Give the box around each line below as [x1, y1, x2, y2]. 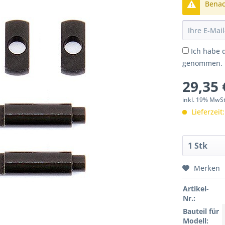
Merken [194, 163, 220, 173]
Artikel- [183, 184, 209, 194]
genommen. [182, 58, 223, 68]
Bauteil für [183, 206, 219, 216]
